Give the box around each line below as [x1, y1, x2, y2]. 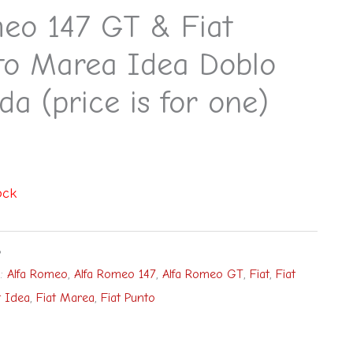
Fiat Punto [100, 289, 155, 305]
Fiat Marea [35, 289, 95, 305]
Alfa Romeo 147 [73, 266, 156, 281]
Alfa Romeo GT [162, 266, 243, 281]
